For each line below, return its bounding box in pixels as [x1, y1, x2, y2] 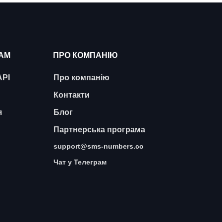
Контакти [54, 91, 90, 99]
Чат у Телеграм [54, 158, 107, 166]
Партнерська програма [54, 125, 146, 134]
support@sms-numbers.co [54, 142, 144, 150]
